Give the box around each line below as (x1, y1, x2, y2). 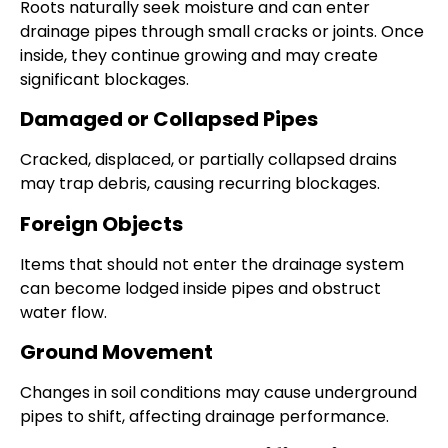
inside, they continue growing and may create (20, 43, 378, 67)
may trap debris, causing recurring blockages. (20, 172, 380, 196)
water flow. (20, 300, 107, 324)
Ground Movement (20, 338, 213, 367)
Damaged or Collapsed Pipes (20, 105, 318, 134)
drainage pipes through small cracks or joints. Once (20, 19, 424, 43)
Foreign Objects (20, 209, 183, 238)
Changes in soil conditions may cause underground (20, 381, 417, 405)
